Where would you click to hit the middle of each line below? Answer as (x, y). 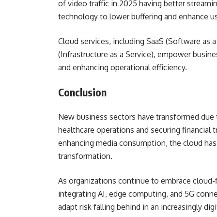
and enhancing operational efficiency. (123, 67)
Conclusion (85, 92)
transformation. (87, 156)
